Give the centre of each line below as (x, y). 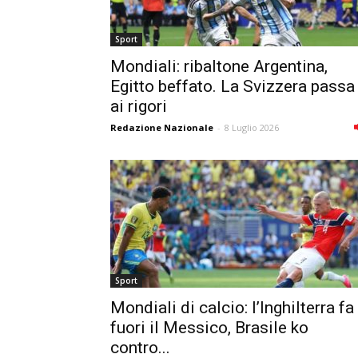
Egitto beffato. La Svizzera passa (233, 86)
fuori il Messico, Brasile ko (209, 327)
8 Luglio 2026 (252, 127)
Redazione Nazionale (162, 127)
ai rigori (139, 106)
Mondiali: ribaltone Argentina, (219, 66)
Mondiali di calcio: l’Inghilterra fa (232, 307)
